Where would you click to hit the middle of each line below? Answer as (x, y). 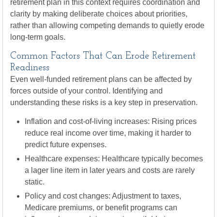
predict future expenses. (66, 145)
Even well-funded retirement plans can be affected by (101, 79)
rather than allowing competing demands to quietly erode (107, 25)
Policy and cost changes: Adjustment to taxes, (103, 196)
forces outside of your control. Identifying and (86, 91)
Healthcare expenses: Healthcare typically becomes (114, 159)
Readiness (30, 68)
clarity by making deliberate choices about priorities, (99, 14)
